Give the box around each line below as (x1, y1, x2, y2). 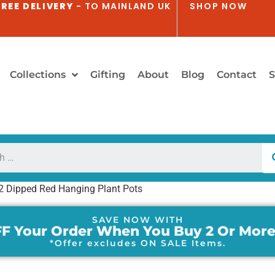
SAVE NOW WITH (91, 214, 184, 225)
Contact (216, 69, 257, 80)
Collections (9, 69, 66, 80)
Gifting (90, 69, 125, 80)
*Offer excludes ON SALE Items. (49, 237, 226, 249)
